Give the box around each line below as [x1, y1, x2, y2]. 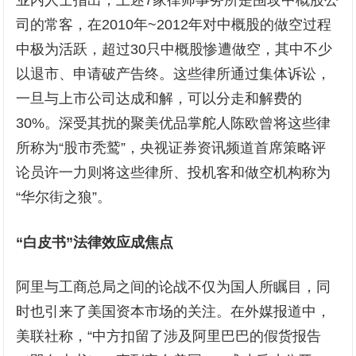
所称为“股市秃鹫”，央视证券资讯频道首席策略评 [16, 140, 327, 157]
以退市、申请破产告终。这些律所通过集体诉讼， [16, 66, 331, 83]
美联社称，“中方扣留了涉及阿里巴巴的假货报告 [16, 328, 322, 345]
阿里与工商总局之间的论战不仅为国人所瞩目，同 [16, 279, 331, 296]
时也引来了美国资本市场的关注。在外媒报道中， [16, 304, 331, 320]
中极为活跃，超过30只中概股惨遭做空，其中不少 [16, 41, 333, 58]
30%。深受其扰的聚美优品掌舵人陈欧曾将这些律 [16, 115, 331, 132]
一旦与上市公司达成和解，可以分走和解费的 [16, 91, 303, 107]
